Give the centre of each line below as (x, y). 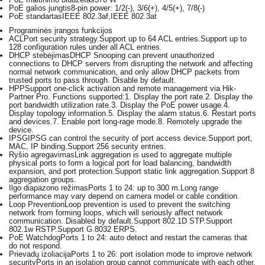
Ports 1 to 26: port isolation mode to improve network (162, 254)
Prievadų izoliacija (40, 254)
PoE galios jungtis (40, 8)
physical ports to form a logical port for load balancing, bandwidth (120, 163)
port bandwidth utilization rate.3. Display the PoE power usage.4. (119, 105)
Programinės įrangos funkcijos (61, 30)
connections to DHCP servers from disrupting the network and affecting (131, 63)
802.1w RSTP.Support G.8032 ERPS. (73, 229)
